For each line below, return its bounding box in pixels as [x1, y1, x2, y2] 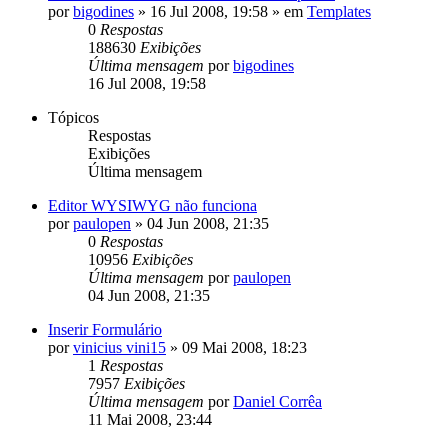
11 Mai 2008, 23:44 [88, 410, 212, 428]
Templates [307, 2, 371, 20]
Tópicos [48, 108, 99, 126]
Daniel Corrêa [233, 392, 322, 410]
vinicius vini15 [73, 338, 166, 356]
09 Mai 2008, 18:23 [182, 338, 307, 356]
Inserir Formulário [48, 320, 162, 338]
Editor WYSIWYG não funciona [48, 196, 257, 214]
